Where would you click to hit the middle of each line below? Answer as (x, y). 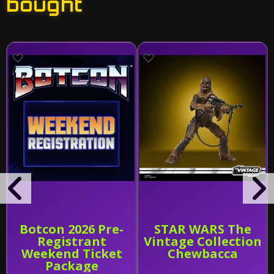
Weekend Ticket (72, 254)
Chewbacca (202, 254)
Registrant (72, 241)
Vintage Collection (202, 241)
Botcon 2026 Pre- (72, 229)
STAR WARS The (202, 229)
